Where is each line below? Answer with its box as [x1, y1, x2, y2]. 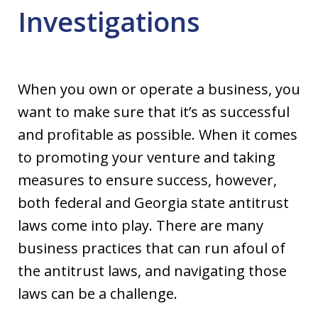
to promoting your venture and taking [18, 148, 275, 167]
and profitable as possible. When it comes [18, 125, 297, 144]
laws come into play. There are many [18, 216, 263, 235]
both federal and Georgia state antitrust [18, 193, 289, 212]
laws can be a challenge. [18, 284, 177, 303]
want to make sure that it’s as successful [18, 102, 290, 121]
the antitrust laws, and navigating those [18, 261, 287, 280]
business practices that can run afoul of [18, 238, 285, 258]
